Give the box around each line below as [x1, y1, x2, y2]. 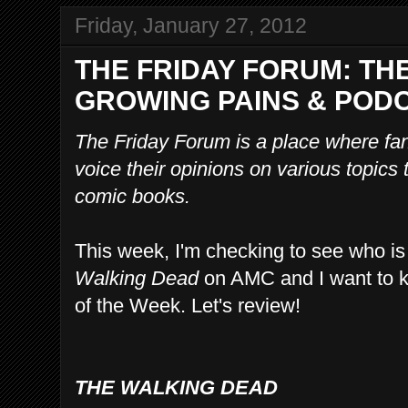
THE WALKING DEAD [75, 375, 278, 399]
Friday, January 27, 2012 [75, 13, 307, 37]
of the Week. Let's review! [75, 293, 301, 317]
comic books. [75, 184, 196, 208]
